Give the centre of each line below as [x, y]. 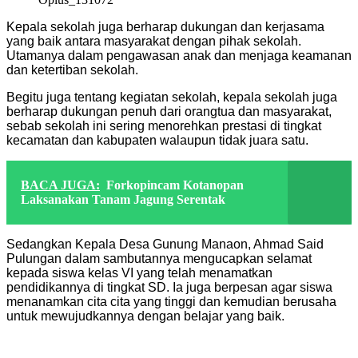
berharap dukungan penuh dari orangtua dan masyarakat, [169, 111]
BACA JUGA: [60, 185]
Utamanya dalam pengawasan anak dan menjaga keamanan [179, 55]
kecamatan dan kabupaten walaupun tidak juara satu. [157, 140]
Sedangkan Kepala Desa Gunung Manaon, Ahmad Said [165, 244]
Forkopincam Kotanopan [175, 185]
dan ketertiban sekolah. [72, 70]
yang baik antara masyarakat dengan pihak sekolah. [154, 41]
